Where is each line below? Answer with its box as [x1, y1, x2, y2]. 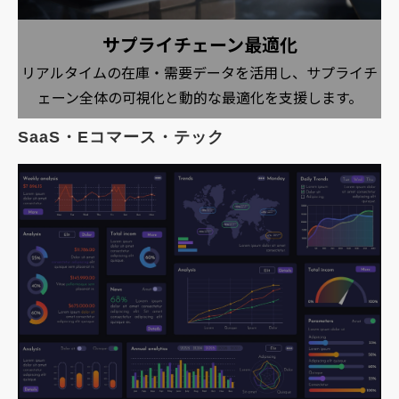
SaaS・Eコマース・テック [18, 127, 224, 146]
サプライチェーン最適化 [102, 30, 297, 57]
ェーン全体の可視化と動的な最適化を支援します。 [37, 85, 362, 108]
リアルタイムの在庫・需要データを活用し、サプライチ [21, 61, 378, 83]
